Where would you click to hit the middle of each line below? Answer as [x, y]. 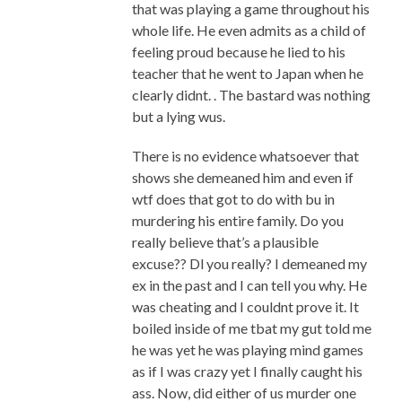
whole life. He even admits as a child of [249, 31]
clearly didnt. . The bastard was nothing [251, 95]
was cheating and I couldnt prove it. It [245, 307]
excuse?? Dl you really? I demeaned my [249, 264]
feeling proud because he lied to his [238, 52]
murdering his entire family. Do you [237, 221]
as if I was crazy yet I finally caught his [247, 371]
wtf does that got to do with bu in [233, 199]
